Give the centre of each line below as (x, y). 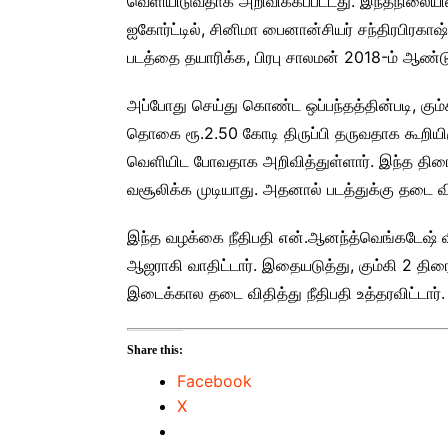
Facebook (214, 381)
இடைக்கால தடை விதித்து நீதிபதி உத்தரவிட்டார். (286, 293)
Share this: (155, 350)
